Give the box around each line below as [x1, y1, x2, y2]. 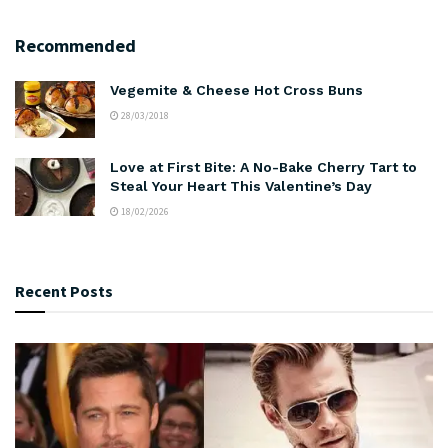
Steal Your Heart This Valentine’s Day [110, 178, 372, 195]
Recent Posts [15, 281, 113, 302]
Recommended [15, 34, 136, 58]
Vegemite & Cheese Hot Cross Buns [110, 82, 363, 99]
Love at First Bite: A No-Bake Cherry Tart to [110, 159, 417, 176]
